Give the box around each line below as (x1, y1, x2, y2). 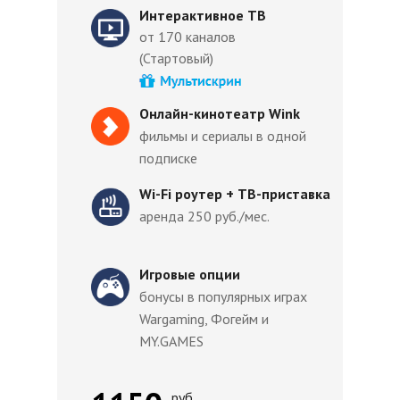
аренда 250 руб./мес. (139, 207, 270, 225)
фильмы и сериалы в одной (139, 127, 306, 145)
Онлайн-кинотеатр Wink (139, 104, 300, 122)
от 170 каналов (139, 28, 236, 46)
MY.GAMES (139, 332, 204, 350)
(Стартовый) (139, 49, 213, 67)
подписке (139, 149, 197, 167)
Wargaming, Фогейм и (139, 310, 269, 328)
